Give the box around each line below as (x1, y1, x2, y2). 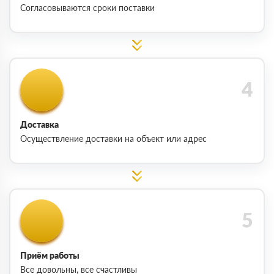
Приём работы (20, 250, 80, 261)
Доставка (20, 119, 59, 130)
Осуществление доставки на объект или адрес (20, 133, 207, 144)
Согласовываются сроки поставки (20, 2, 155, 13)
